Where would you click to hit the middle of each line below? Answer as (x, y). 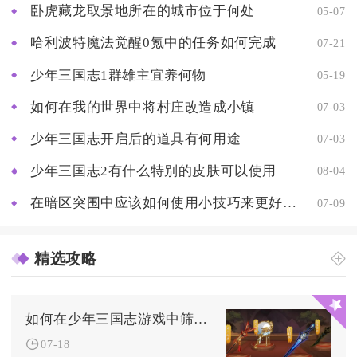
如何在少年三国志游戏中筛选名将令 (201, 319)
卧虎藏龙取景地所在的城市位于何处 (143, 11)
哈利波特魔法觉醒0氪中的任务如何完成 (153, 43)
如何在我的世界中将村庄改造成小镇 (143, 107)
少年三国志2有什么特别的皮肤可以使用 (153, 171)
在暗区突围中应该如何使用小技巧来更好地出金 (289, 203)
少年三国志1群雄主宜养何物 (118, 75)
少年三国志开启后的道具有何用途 (136, 139)
